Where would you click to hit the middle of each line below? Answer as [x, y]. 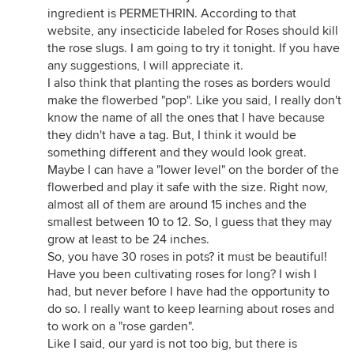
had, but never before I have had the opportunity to [188, 292]
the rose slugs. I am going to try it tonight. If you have [194, 48]
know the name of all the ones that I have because [186, 118]
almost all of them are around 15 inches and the [177, 205]
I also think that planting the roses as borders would [189, 83]
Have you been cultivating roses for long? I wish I [182, 274]
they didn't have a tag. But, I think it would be [172, 135]
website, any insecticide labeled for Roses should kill [193, 31]
